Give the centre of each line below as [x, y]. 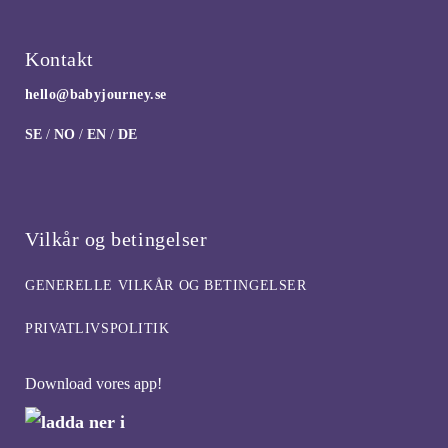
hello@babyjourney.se [96, 94]
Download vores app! [93, 383]
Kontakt [59, 58]
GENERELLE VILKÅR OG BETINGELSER [166, 285]
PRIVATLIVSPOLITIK [97, 328]
